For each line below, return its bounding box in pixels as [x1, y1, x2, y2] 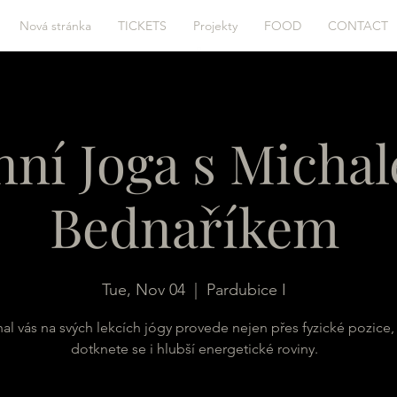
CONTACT [328, 18, 388, 34]
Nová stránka [19, 18, 91, 34]
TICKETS [118, 18, 167, 34]
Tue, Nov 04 [102, 280, 185, 300]
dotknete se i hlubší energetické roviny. [70, 340, 318, 357]
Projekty [193, 18, 237, 34]
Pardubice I [206, 280, 286, 300]
